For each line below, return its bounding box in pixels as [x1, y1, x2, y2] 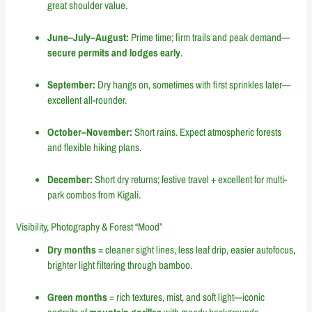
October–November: [47, 125, 133, 140]
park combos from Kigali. [47, 187, 141, 203]
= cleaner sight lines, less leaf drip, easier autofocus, [96, 242, 296, 257]
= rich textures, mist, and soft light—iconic [107, 289, 265, 304]
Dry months [47, 242, 97, 257]
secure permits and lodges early [47, 45, 181, 61]
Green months [47, 289, 108, 304]
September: [47, 77, 96, 93]
